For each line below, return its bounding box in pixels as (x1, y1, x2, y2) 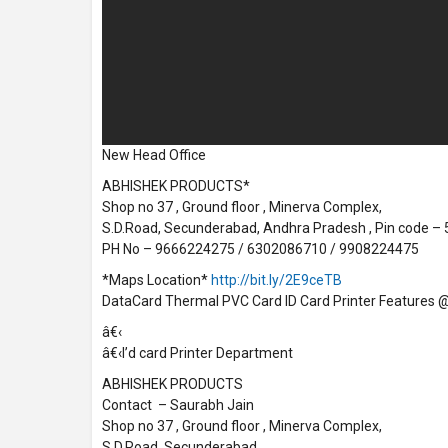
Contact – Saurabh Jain (102, 396, 254, 413)
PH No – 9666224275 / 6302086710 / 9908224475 (102, 240, 419, 257)
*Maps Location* (102, 271, 211, 288)
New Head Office (102, 146, 206, 163)
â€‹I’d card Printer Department (102, 344, 293, 361)
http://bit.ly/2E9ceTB (211, 271, 342, 288)
